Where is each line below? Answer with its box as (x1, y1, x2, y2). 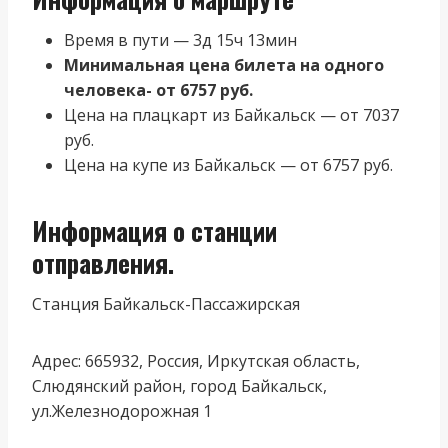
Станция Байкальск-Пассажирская (32, 292, 300, 315)
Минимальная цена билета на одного (64, 53, 384, 76)
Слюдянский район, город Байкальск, (32, 374, 327, 397)
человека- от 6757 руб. (64, 78, 253, 101)
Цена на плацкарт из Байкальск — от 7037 (64, 103, 399, 126)
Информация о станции (32, 212, 277, 249)
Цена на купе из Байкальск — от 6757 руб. (64, 153, 393, 176)
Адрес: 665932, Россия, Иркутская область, (32, 349, 360, 372)
